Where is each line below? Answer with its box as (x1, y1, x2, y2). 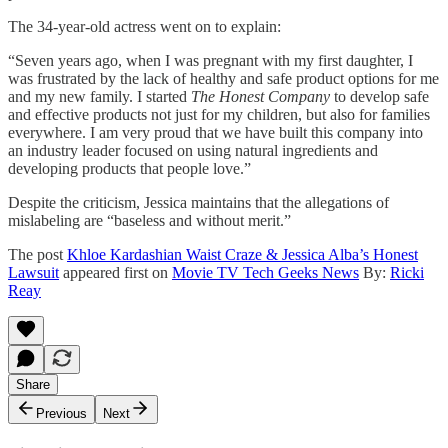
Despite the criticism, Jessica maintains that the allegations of (8, 193, 389, 211)
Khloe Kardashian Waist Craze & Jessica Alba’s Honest (67, 245, 418, 263)
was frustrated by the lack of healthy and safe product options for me (8, 69, 439, 87)
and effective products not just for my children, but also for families (8, 105, 430, 123)
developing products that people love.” (8, 159, 251, 177)
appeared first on (59, 263, 172, 281)
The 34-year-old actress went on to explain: (8, 17, 281, 35)
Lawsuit (8, 263, 59, 281)
